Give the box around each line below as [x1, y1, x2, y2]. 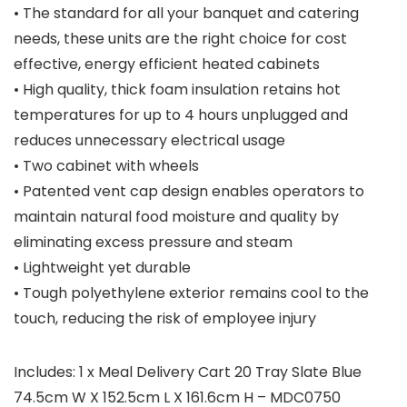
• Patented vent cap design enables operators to [14, 180, 364, 202]
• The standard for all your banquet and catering [14, 2, 359, 24]
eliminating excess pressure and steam [14, 231, 293, 253]
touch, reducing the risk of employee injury [14, 307, 316, 329]
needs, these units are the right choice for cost [14, 27, 347, 49]
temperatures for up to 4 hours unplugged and [14, 104, 348, 125]
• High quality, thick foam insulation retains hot [14, 78, 341, 100]
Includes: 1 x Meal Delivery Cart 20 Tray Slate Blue [14, 361, 362, 382]
